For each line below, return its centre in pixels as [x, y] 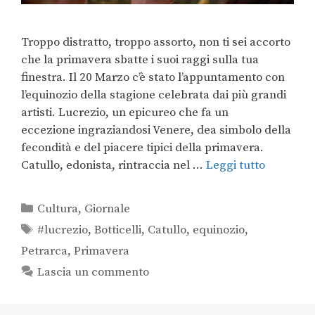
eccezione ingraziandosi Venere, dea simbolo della [156, 130]
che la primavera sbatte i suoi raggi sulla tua [140, 60]
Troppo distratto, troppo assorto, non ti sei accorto [156, 43]
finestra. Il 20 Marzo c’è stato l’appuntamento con [153, 78]
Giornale [108, 209]
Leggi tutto [236, 166]
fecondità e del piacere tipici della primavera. [142, 148]
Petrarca [44, 251]
